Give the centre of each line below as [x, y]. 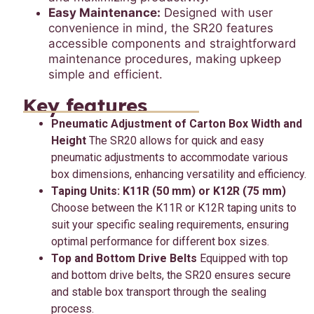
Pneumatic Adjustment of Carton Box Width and [177, 124]
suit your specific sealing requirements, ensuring [170, 225]
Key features [85, 106]
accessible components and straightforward [172, 44]
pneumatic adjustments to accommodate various [170, 158]
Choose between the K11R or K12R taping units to [174, 208]
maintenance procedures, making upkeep [165, 59]
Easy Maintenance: [104, 13]
